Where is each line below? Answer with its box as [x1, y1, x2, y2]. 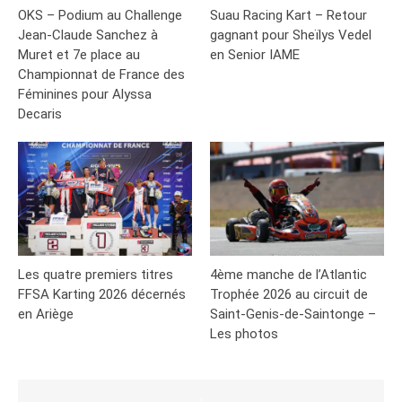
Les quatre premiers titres [18, 266, 173, 283]
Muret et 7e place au [18, 47, 140, 64]
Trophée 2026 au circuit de [210, 285, 368, 302]
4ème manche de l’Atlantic [210, 266, 367, 283]
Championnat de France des [18, 66, 185, 83]
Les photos [210, 325, 278, 342]
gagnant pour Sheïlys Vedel [210, 27, 371, 44]
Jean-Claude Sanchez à [18, 27, 158, 44]
